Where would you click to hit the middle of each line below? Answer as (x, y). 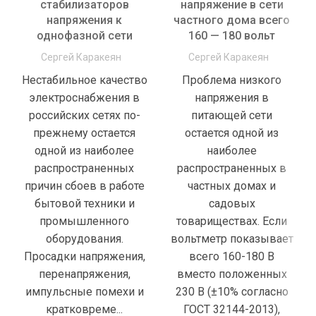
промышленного (84, 221)
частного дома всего (232, 20)
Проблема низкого (232, 80)
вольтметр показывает (232, 239)
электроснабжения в (84, 98)
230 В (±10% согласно (232, 292)
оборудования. (84, 239)
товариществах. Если (232, 221)
